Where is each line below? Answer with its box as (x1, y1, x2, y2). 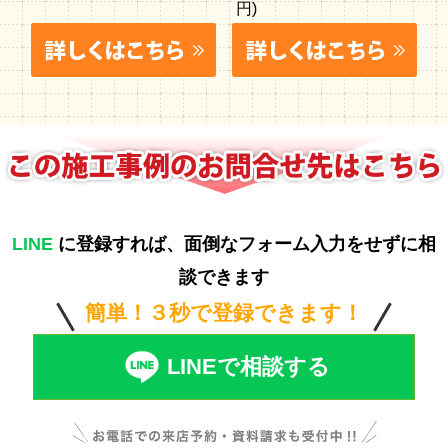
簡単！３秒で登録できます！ (84, 300, 363, 324)
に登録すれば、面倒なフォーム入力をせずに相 (52, 232, 436, 254)
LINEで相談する (167, 354, 331, 380)
